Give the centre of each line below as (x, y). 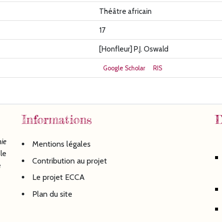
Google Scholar (124, 68)
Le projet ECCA (59, 177)
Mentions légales (62, 144)
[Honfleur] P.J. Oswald (134, 49)
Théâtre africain (125, 11)
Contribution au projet (70, 161)
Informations (56, 120)
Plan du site (53, 194)
